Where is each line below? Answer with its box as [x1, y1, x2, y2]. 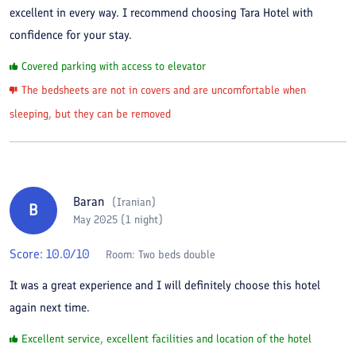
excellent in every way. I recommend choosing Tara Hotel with [10, 5, 313, 20]
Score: [10, 246, 46, 261]
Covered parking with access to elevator [21, 59, 206, 73]
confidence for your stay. [10, 27, 132, 42]
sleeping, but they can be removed [10, 106, 171, 121]
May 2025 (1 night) [73, 213, 163, 226]
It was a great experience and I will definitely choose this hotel [10, 277, 320, 292]
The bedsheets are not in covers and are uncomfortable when [21, 83, 306, 97]
